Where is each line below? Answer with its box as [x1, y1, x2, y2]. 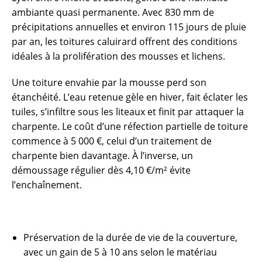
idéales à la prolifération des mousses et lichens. [12, 49, 225, 63]
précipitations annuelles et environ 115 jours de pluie [12, 20, 246, 33]
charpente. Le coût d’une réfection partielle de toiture [12, 119, 248, 133]
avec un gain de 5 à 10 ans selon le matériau [23, 245, 217, 258]
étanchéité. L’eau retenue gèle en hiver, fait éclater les [12, 90, 248, 104]
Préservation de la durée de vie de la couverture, [23, 230, 237, 244]
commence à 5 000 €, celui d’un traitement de [12, 134, 212, 147]
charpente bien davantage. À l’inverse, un [12, 149, 193, 162]
